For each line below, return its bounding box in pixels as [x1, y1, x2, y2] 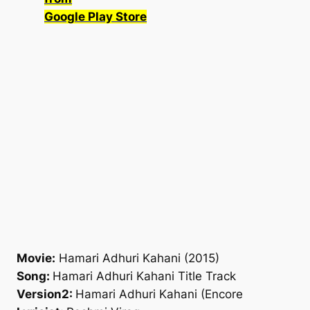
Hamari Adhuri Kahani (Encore [75, 287, 243, 302]
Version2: [17, 287, 75, 302]
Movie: [17, 251, 55, 266]
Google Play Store [44, 10, 147, 24]
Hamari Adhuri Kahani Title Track [53, 269, 236, 284]
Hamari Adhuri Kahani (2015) [55, 251, 219, 266]
